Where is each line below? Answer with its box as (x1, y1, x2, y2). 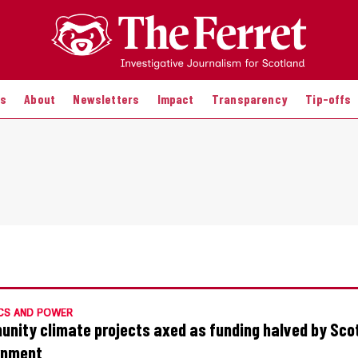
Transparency (211, 90, 288, 106)
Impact (157, 90, 194, 106)
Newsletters (73, 90, 140, 106)
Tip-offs (305, 90, 352, 106)
